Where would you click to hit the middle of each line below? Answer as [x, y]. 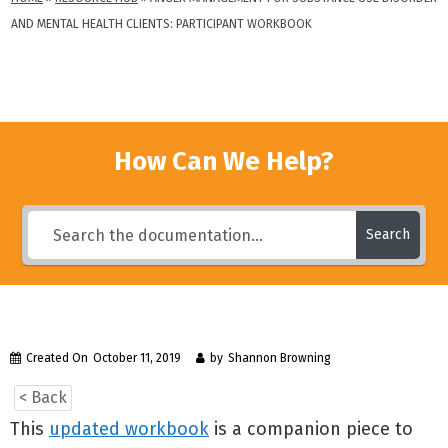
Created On [57, 358]
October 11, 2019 [137, 358]
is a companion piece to [311, 429]
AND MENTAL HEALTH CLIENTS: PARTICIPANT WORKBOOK [161, 24]
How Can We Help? [224, 161]
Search [387, 234]
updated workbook [129, 429]
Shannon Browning [279, 358]
